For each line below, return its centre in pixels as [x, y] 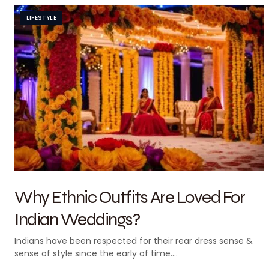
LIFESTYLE [41, 18]
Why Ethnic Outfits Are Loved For [129, 197]
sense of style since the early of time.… [96, 253]
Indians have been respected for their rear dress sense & [134, 241]
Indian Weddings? [77, 219]
